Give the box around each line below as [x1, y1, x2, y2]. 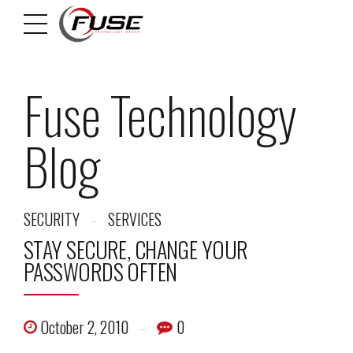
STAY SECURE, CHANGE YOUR [24, 233, 248, 266]
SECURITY [24, 207, 80, 231]
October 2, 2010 [41, 315, 128, 339]
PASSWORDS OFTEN [24, 255, 177, 288]
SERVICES [108, 207, 162, 231]
